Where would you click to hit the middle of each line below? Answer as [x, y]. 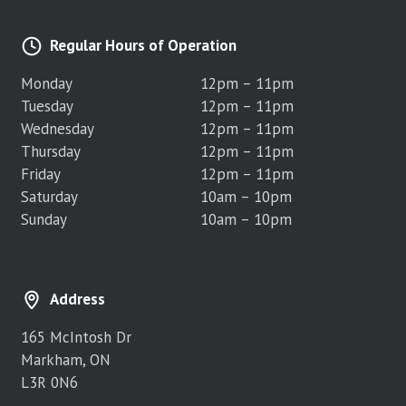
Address [78, 300]
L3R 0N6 [50, 383]
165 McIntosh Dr [77, 338]
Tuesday [48, 106]
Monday [47, 84]
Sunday [44, 220]
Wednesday [58, 129]
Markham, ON [66, 360]
